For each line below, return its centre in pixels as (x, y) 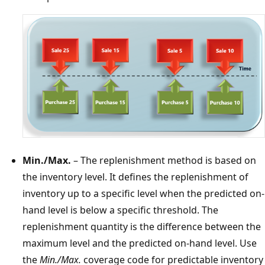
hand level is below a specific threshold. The (120, 210)
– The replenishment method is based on (164, 161)
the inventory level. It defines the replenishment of (135, 177)
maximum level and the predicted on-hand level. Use (140, 243)
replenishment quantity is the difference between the (142, 227)
